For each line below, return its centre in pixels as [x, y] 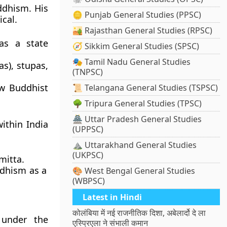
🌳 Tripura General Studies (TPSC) [137, 104]
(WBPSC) [89, 181]
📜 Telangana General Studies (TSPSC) [145, 88]
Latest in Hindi [112, 197]
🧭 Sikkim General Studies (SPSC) [136, 46]
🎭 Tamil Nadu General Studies [132, 62]
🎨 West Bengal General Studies [134, 171]
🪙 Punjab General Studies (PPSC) [137, 15]
